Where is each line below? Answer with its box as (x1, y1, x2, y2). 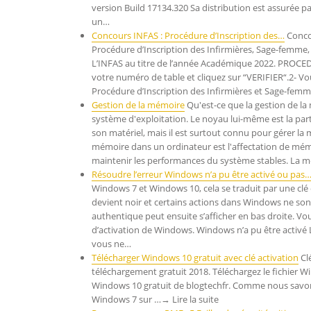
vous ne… (92, 237, 131, 250)
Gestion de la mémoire (92, 99, 185, 111)
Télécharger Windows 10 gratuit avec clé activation (92, 251, 299, 264)
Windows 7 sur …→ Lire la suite (92, 293, 219, 305)
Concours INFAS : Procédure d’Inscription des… (92, 29, 285, 42)
